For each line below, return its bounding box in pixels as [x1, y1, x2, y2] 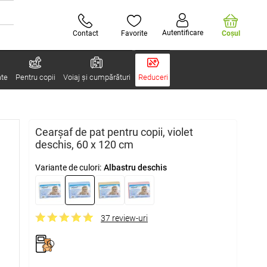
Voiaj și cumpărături [63, 73, 131, 82]
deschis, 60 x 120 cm [35, 138, 133, 151]
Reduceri [138, 73, 168, 82]
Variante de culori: [35, 163, 101, 172]
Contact [72, 29, 98, 38]
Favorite [121, 29, 147, 38]
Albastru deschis [104, 163, 167, 172]
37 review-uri [101, 213, 148, 223]
